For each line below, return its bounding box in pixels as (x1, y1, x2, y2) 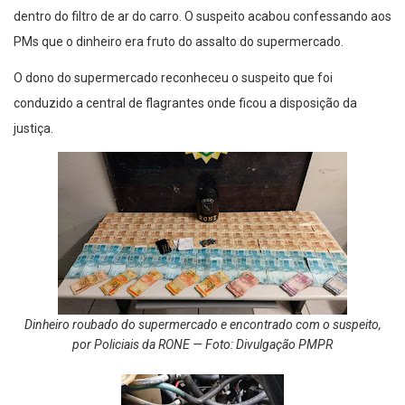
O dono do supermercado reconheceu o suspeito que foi (14, 71, 333, 86)
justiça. (14, 121, 53, 137)
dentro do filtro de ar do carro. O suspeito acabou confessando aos (14, 9, 391, 24)
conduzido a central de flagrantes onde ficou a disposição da (14, 96, 357, 111)
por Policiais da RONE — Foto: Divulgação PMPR (72, 337, 333, 353)
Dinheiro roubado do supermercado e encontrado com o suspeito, (24, 317, 381, 333)
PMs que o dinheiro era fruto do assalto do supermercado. (14, 34, 346, 50)
